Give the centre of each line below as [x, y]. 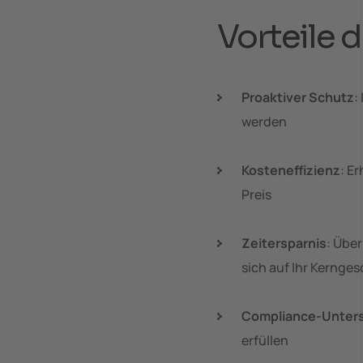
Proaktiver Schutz [297, 97]
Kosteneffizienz [290, 170]
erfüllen [265, 340]
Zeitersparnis [284, 243]
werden [264, 121]
